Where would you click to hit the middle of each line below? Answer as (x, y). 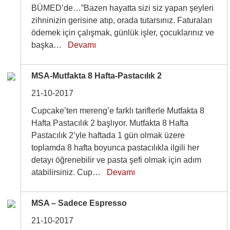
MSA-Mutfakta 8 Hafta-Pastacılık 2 (97, 76)
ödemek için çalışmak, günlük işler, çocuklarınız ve (123, 33)
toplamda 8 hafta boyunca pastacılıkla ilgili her (116, 148)
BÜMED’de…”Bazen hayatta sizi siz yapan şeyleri (123, 8)
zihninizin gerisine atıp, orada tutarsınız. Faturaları (122, 20)
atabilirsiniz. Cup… (69, 172)
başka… (50, 45)
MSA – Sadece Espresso (79, 203)
